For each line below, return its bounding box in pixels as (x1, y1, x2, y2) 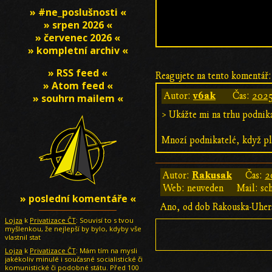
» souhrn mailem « (32, 92, 123, 105)
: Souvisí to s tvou (76, 216, 134, 225)
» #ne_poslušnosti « (29, 5, 126, 19)
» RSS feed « (48, 66, 107, 80)
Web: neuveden (163, 183, 223, 194)
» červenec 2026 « (35, 31, 120, 44)
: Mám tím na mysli (76, 246, 137, 255)
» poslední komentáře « (19, 192, 136, 205)
